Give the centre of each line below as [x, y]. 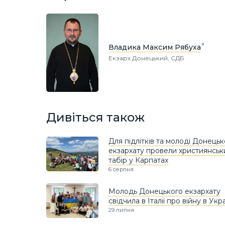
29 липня [121, 210]
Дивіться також [95, 117]
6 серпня [121, 170]
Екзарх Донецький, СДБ [146, 58]
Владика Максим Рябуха [155, 47]
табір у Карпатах [138, 160]
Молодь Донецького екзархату [164, 192]
